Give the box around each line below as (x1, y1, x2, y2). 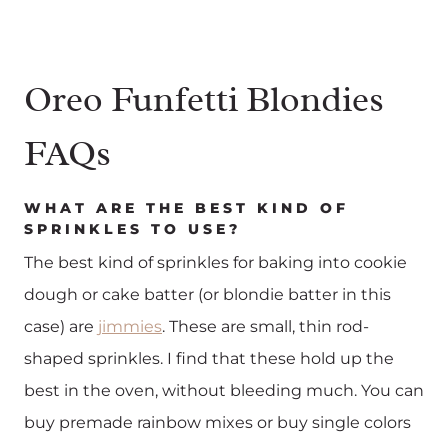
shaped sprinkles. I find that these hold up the (24, 348, 394, 368)
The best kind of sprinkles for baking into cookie (24, 252, 407, 272)
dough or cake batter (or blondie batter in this (24, 284, 391, 304)
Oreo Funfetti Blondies (24, 75, 384, 122)
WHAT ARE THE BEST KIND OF (24, 198, 349, 217)
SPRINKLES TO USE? (24, 219, 241, 238)
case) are (24, 316, 98, 336)
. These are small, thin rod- (162, 316, 369, 336)
